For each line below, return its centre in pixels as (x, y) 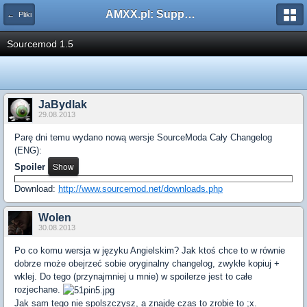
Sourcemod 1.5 (40, 44)
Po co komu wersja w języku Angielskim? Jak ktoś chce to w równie (150, 250)
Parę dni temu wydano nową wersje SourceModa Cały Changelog (143, 137)
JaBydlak (63, 105)
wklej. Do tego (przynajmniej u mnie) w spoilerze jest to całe (133, 277)
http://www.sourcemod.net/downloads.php (140, 189)
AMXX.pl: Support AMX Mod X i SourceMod (190, 14)
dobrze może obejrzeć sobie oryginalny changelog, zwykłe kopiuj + (147, 263)
